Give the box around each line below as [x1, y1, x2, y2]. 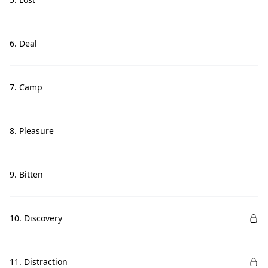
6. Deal [10, 38, 37, 49]
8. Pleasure [10, 125, 54, 136]
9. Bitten [10, 169, 43, 180]
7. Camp [10, 81, 42, 93]
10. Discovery [10, 212, 62, 224]
